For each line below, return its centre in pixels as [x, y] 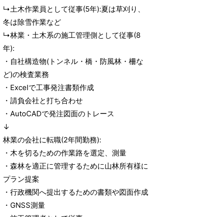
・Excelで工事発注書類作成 [48, 87]
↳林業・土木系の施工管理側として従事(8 [72, 35]
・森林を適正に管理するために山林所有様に [76, 166]
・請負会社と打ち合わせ [43, 101]
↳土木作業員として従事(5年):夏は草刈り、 [74, 9]
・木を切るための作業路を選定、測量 [65, 153]
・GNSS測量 [24, 205]
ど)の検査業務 [26, 74]
